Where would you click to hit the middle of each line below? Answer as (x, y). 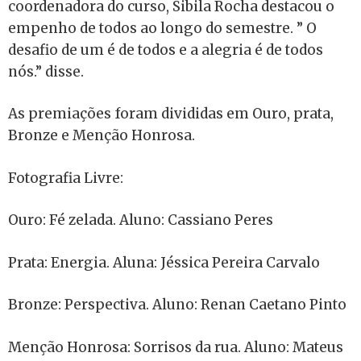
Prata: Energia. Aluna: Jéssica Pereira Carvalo (164, 262)
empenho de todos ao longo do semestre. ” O (162, 28)
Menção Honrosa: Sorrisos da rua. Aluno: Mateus (176, 347)
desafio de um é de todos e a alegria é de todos (166, 50)
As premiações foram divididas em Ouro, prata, (171, 114)
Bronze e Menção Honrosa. (102, 136)
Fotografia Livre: (66, 178)
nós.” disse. (46, 71)
